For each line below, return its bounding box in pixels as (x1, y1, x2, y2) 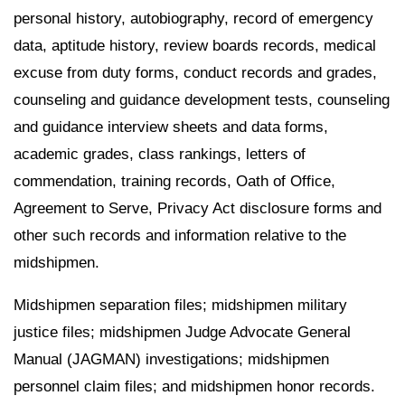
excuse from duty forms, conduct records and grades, (14, 63, 377, 81)
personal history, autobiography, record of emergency (14, 9, 373, 27)
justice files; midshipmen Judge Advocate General (14, 323, 351, 341)
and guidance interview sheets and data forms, (14, 118, 328, 136)
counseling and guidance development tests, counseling (14, 90, 390, 108)
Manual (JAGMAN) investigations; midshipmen (14, 350, 329, 368)
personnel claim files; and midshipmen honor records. (14, 377, 375, 395)
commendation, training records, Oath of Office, (14, 172, 335, 190)
